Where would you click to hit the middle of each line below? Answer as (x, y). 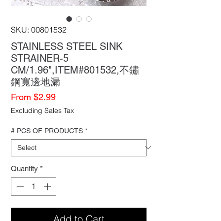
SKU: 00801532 (39, 29)
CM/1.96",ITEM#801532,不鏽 (75, 70)
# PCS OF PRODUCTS (47, 130)
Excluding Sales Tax (42, 110)
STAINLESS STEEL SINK (67, 46)
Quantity (24, 168)
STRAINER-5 (40, 58)
